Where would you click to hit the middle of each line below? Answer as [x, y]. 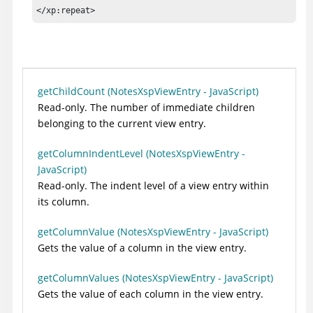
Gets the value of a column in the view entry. [142, 247]
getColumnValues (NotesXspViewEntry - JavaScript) [155, 277]
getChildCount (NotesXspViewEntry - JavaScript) [148, 91]
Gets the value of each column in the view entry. [151, 293]
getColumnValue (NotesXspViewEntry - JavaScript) [153, 231]
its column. [64, 201]
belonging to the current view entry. [122, 123]
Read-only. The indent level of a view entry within [153, 185]
